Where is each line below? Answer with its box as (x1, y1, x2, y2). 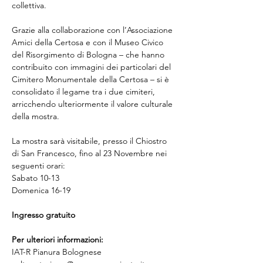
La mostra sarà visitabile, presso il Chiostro (12, 136, 169, 146)
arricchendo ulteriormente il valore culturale (12, 99, 175, 109)
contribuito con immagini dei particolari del (12, 62, 173, 72)
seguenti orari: (12, 160, 65, 171)
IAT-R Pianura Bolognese (12, 247, 102, 257)
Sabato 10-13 (12, 173, 59, 183)
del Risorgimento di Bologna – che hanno (12, 49, 167, 60)
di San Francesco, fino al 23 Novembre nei (12, 148, 169, 159)
